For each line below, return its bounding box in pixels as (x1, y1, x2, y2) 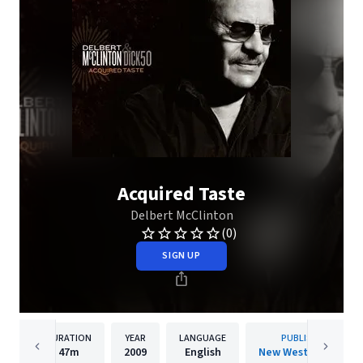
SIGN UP (162, 249, 201, 263)
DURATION (45, 331, 92, 345)
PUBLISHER (280, 331, 329, 345)
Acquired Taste (117, 180, 246, 208)
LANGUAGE (179, 331, 226, 345)
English (184, 344, 221, 361)
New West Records (258, 344, 351, 361)
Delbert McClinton (130, 207, 233, 224)
